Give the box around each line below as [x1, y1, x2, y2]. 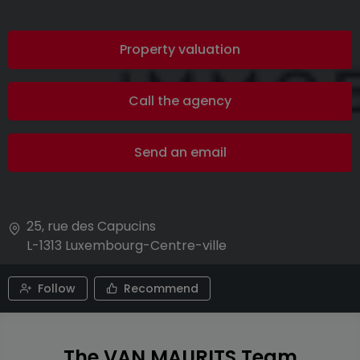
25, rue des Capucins [27, 217, 156, 235]
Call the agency [129, 92, 231, 110]
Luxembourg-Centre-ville [65, 236, 227, 255]
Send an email [133, 143, 227, 162]
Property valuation [120, 40, 240, 59]
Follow [38, 280, 76, 297]
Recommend [124, 280, 198, 297]
